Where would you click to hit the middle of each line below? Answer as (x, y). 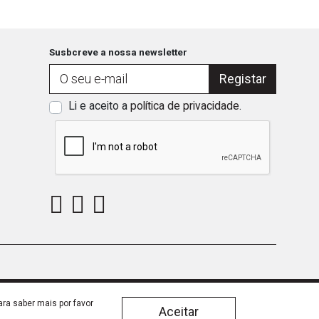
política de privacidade (185, 106)
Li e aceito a (99, 106)
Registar (242, 79)
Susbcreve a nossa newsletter (118, 52)
